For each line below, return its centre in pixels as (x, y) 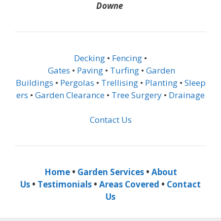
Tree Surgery (137, 95)
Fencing (127, 58)
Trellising (119, 82)
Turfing (125, 70)
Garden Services (110, 172)
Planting (161, 82)
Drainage (187, 95)
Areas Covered (129, 184)
